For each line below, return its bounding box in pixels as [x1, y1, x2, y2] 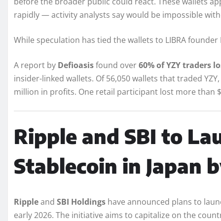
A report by [14, 60, 58, 71]
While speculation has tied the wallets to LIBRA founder [14, 35, 220, 46]
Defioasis [58, 60, 94, 71]
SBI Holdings [57, 196, 106, 208]
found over [94, 60, 139, 71]
